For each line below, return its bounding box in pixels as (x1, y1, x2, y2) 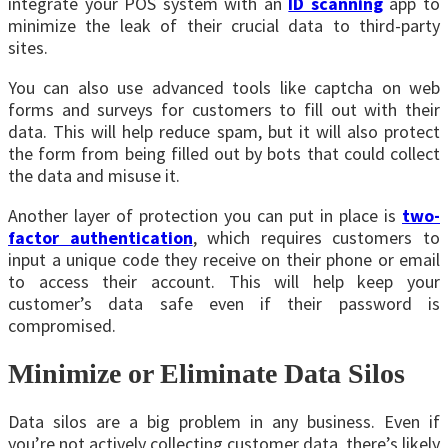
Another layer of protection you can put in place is (8, 203, 396, 227)
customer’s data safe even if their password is (8, 291, 440, 315)
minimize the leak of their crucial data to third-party (8, 13, 440, 37)
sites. (8, 35, 48, 59)
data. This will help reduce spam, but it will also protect (8, 119, 440, 143)
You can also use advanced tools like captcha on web (8, 75, 440, 99)
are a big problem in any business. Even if (87, 410, 440, 434)
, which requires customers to (192, 225, 441, 249)
